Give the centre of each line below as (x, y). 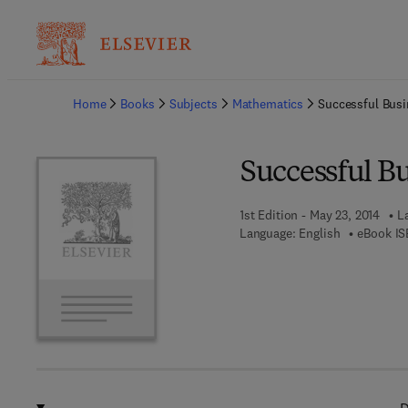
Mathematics (268, 104)
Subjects (193, 104)
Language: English (290, 233)
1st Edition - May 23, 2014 (310, 215)
